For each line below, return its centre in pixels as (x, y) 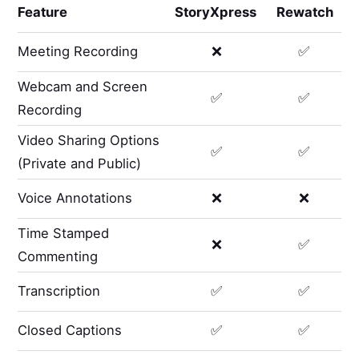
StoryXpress (215, 12)
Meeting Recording (78, 52)
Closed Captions (70, 331)
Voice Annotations (75, 198)
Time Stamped (64, 233)
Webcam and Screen (83, 86)
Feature (43, 12)
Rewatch (305, 12)
